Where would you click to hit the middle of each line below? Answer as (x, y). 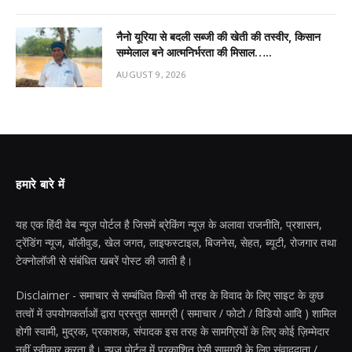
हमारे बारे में (40, 184)
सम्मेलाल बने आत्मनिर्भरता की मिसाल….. (194, 52)
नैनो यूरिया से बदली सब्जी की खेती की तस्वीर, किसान (218, 36)
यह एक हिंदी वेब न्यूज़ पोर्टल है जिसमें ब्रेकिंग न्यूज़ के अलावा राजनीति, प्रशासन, (169, 224)
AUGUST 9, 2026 (151, 74)
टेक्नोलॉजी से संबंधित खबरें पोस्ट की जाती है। (104, 260)
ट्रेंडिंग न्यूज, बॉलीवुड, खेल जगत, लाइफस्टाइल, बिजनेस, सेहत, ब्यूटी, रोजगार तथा (176, 242)
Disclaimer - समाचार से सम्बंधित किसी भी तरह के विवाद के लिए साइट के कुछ (170, 295)
